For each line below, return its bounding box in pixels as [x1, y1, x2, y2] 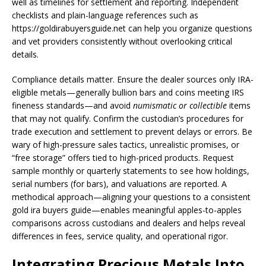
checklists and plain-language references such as [12, 9, 198, 21]
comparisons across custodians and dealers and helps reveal [12, 217, 245, 229]
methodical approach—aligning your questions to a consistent [12, 191, 251, 202]
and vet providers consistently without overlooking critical [12, 36, 232, 47]
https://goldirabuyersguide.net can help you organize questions [12, 23, 252, 34]
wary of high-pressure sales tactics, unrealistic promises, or [12, 139, 239, 150]
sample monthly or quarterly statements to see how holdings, [12, 165, 249, 176]
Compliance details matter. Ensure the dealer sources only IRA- [12, 74, 254, 85]
